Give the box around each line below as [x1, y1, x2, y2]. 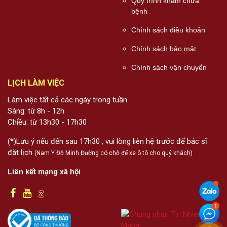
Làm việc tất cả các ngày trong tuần [8, 95, 127, 105]
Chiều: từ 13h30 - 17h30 [8, 118, 87, 127]
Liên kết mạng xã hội [8, 167, 81, 177]
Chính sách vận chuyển [131, 63, 207, 72]
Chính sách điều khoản [131, 26, 205, 34]
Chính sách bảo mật [131, 45, 196, 53]
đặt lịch [8, 148, 34, 158]
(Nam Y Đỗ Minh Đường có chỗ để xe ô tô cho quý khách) [34, 149, 193, 157]
